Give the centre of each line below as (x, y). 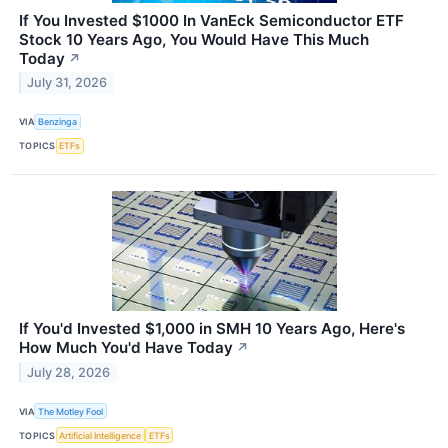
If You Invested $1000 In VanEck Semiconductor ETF (211, 20)
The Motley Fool (71, 411)
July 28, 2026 (69, 372)
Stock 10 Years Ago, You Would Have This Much (194, 39)
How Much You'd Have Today (126, 347)
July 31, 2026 (67, 83)
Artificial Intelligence (100, 435)
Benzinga (58, 122)
